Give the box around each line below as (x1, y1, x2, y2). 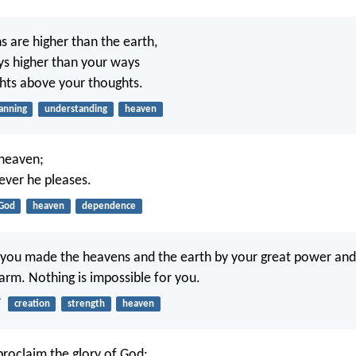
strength (67, 298, 105, 309)
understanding (44, 103, 107, 114)
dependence (81, 201, 136, 212)
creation (14, 298, 50, 309)
